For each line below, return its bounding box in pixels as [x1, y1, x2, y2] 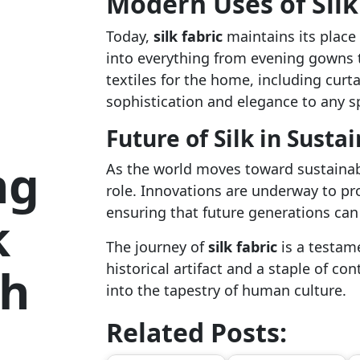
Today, [105, 27, 153, 46]
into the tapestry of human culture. [105, 280, 346, 300]
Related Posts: [105, 315, 287, 350]
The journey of [105, 237, 208, 256]
